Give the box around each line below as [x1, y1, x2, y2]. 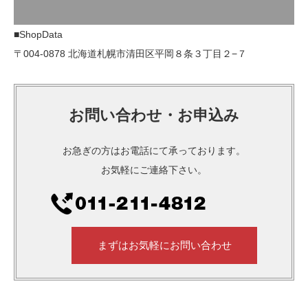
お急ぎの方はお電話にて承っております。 [63, 145, 245, 157]
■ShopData [14, 29, 63, 41]
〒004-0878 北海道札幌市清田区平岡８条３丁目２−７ [14, 48, 247, 60]
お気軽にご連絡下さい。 [101, 164, 207, 176]
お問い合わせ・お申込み [69, 107, 239, 124]
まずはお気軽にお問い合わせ [97, 239, 232, 252]
